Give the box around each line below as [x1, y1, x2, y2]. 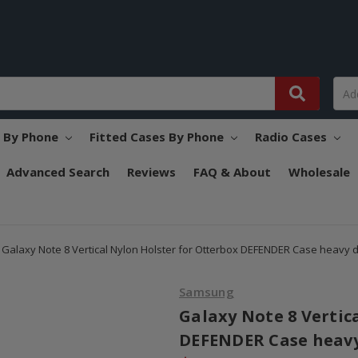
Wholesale [288, 164, 350, 181]
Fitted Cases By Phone [89, 129, 227, 145]
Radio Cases [254, 129, 330, 145]
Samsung [179, 284, 234, 300]
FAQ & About [193, 164, 271, 181]
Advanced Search [6, 164, 109, 181]
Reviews [126, 164, 176, 181]
